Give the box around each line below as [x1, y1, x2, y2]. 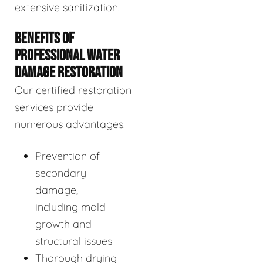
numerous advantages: [15, 117, 125, 131]
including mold [35, 200, 106, 214]
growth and [35, 217, 92, 231]
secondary [35, 166, 86, 180]
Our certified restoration [15, 83, 131, 97]
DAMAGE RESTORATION [15, 63, 123, 82]
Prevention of [35, 149, 100, 163]
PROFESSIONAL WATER [15, 46, 120, 65]
